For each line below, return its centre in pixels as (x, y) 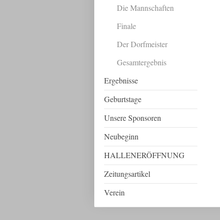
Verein (114, 192)
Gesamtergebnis (141, 62)
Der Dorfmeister (142, 44)
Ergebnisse (121, 80)
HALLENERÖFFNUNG (144, 155)
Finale (126, 26)
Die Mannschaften (145, 8)
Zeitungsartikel (127, 174)
